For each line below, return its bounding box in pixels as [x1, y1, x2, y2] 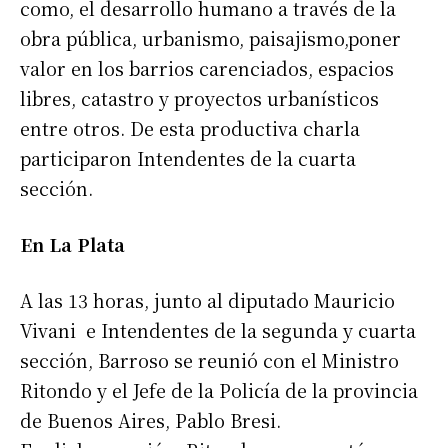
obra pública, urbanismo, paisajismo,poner [20, 25, 401, 52]
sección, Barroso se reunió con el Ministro [20, 347, 399, 374]
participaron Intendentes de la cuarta [20, 145, 356, 172]
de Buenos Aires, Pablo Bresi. [20, 407, 281, 434]
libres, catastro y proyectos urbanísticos [20, 85, 379, 112]
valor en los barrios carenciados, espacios [20, 55, 394, 82]
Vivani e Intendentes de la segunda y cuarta [20, 317, 416, 344]
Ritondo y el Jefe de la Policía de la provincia [20, 377, 418, 404]
